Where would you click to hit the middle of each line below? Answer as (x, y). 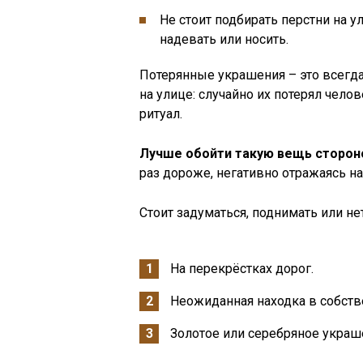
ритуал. (161, 114)
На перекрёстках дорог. (242, 269)
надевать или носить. (224, 39)
